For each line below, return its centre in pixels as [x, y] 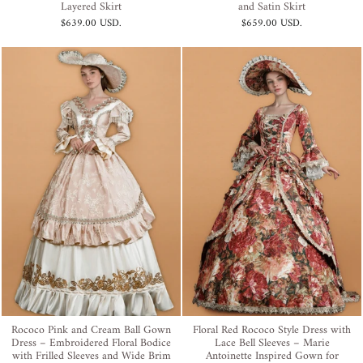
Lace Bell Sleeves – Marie [272, 343]
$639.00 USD [90, 24]
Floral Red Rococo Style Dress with [272, 330]
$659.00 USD [271, 24]
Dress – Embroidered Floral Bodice [91, 343]
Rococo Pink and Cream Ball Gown [91, 330]
